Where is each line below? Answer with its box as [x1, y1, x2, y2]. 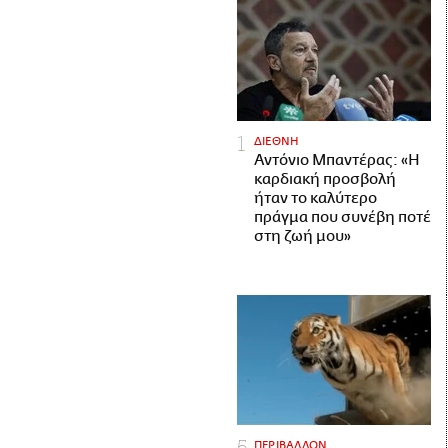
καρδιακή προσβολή [254, 171, 396, 189]
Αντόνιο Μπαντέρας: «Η [254, 152, 420, 170]
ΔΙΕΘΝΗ [254, 135, 300, 149]
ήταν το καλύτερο [254, 190, 377, 208]
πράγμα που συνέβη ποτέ [254, 209, 431, 227]
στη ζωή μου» [254, 228, 351, 246]
